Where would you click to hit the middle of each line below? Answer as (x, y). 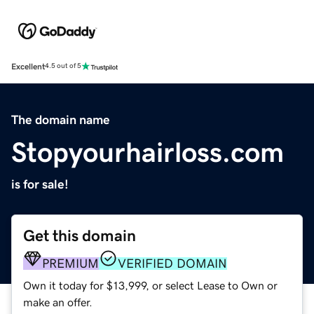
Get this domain (80, 235)
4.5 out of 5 (63, 66)
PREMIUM (70, 263)
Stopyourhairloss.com (148, 152)
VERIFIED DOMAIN (172, 263)
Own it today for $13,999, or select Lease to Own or (150, 285)
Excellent (28, 66)
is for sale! (40, 184)
